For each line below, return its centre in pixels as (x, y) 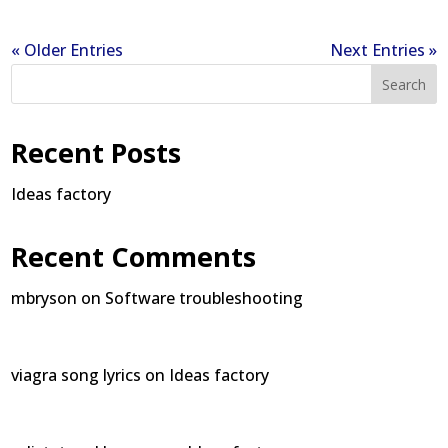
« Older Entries (67, 50)
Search (404, 84)
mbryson (44, 298)
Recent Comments (134, 256)
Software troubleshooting (204, 298)
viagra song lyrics (76, 375)
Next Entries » (383, 50)
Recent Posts (96, 152)
